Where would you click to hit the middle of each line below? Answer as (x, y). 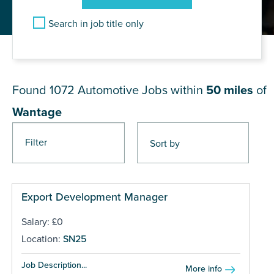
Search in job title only (96, 24)
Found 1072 (45, 90)
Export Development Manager (94, 197)
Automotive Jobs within (142, 90)
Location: (42, 239)
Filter (36, 142)
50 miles (230, 90)
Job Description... (54, 265)
